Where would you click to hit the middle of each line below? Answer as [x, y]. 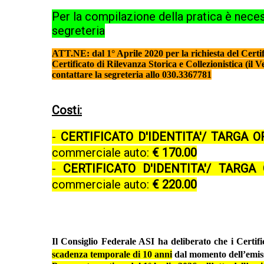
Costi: [67, 110]
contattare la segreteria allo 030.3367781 [132, 75]
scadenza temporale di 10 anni [112, 255]
